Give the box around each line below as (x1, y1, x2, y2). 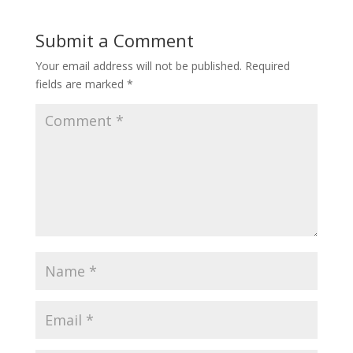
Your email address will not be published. (35, 58, 242, 74)
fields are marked (35, 76, 127, 92)
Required (244, 58, 290, 74)
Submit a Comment (35, 28, 194, 53)
